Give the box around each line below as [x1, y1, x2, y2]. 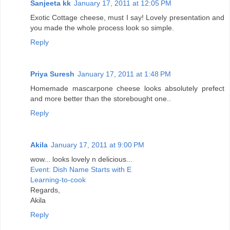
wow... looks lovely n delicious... [30, 155, 132, 164]
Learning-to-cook [30, 176, 86, 184]
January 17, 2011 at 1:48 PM [78, 70, 171, 79]
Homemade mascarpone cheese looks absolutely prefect [30, 84, 224, 93]
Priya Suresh [30, 70, 74, 79]
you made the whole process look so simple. [30, 24, 174, 32]
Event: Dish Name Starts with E [30, 165, 131, 174]
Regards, [30, 186, 60, 195]
